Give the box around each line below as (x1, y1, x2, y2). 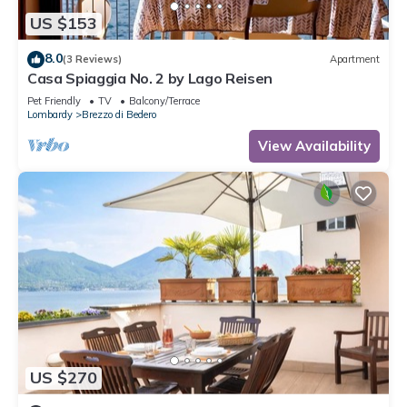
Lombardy (27, 107, 73, 121)
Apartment (330, 53, 380, 66)
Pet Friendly (27, 94, 81, 107)
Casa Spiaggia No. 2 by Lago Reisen (27, 68, 273, 87)
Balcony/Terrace (129, 94, 200, 107)
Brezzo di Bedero (82, 107, 156, 121)
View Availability (258, 136, 371, 154)
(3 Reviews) (63, 53, 122, 66)
